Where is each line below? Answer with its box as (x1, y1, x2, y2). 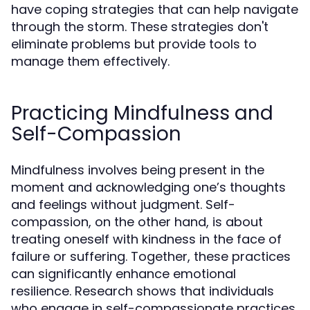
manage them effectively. (11, 53, 170, 70)
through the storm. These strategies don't (11, 18, 268, 35)
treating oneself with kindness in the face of (11, 230, 282, 248)
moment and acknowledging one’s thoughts (11, 179, 286, 196)
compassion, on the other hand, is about (11, 213, 263, 230)
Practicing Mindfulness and (11, 100, 273, 127)
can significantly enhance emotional (11, 265, 236, 282)
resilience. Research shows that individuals (11, 282, 274, 300)
